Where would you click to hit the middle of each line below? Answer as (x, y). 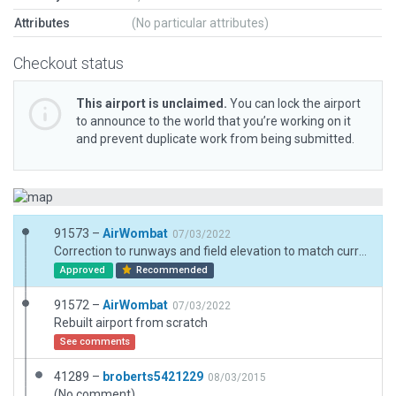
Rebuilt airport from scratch (131, 323)
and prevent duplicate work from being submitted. (215, 139)
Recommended (171, 270)
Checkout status (69, 63)
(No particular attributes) (200, 23)
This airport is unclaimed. (152, 103)
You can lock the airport (294, 103)
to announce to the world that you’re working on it (213, 121)
